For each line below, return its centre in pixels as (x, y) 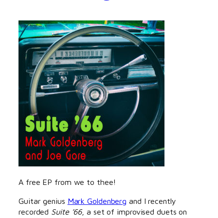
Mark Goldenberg (97, 200)
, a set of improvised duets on (135, 211)
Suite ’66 (67, 211)
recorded (35, 211)
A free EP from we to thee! (67, 182)
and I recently (151, 200)
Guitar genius (43, 200)
